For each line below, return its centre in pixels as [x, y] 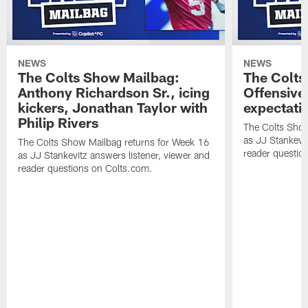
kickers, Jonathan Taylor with [113, 108]
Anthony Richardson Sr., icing [114, 92]
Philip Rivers [58, 123]
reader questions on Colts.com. [86, 168]
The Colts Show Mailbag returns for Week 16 [114, 142]
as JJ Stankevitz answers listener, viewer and [114, 155]
